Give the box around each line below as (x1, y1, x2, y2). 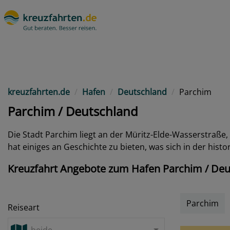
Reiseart (8, 202, 40, 213)
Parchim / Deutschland (8, 103, 138, 120)
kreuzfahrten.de (8, 86, 70, 98)
